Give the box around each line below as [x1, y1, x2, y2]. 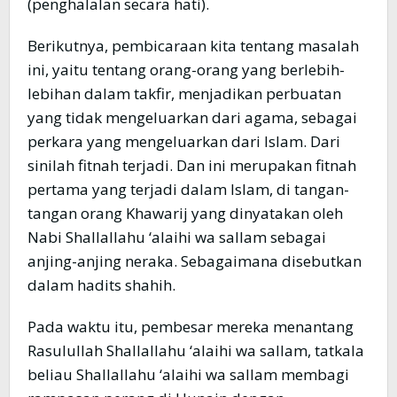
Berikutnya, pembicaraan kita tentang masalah [27, 35, 359, 57]
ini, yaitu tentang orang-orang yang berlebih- [27, 59, 345, 81]
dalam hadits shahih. [27, 275, 175, 296]
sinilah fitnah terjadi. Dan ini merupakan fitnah [27, 155, 356, 176]
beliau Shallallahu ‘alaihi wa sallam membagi [27, 364, 349, 385]
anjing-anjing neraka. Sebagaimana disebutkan [27, 251, 362, 272]
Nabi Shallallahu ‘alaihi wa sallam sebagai [27, 227, 326, 248]
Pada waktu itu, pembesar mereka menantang [27, 316, 354, 338]
